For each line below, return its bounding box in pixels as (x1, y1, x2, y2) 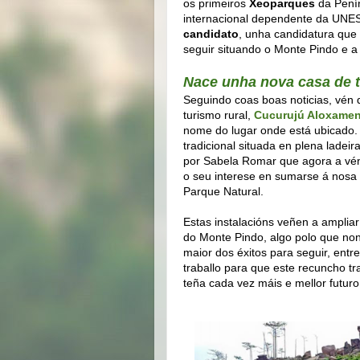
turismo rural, (183, 108, 254, 121)
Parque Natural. (183, 184, 264, 198)
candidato (183, 27, 239, 40)
